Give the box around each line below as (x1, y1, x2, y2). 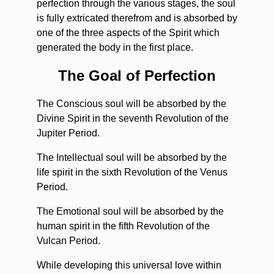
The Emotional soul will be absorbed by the (37, 206, 224, 217)
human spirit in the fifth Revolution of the (37, 220, 210, 231)
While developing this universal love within (37, 259, 221, 270)
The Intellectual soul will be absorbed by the (37, 152, 227, 163)
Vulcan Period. (37, 235, 100, 246)
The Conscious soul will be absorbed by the (37, 98, 226, 109)
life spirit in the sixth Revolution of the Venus (37, 166, 228, 177)
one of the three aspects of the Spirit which (37, 27, 220, 38)
